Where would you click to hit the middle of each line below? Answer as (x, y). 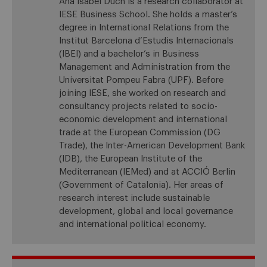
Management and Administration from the (144, 67)
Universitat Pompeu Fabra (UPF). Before (141, 80)
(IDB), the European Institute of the (130, 159)
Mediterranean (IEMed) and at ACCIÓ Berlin (147, 172)
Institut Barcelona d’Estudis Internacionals (146, 41)
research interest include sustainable (134, 198)
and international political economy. (132, 224)
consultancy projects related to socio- (138, 106)
